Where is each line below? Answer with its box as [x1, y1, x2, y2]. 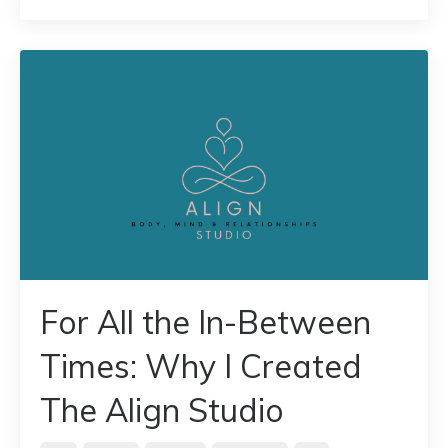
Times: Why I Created [40, 345, 362, 386]
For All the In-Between [40, 301, 371, 342]
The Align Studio [40, 389, 284, 430]
